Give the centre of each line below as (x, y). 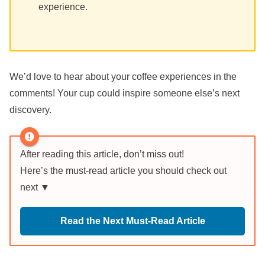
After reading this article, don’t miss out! (102, 154)
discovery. (30, 110)
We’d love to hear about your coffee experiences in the (123, 77)
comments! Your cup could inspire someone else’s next (125, 93)
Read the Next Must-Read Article (132, 221)
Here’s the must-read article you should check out (123, 170)
